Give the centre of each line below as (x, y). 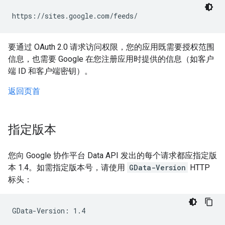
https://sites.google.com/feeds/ (75, 16)
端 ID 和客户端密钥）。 (50, 71)
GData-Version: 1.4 (49, 211)
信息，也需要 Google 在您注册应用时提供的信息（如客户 (111, 59)
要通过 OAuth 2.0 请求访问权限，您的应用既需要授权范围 (111, 47)
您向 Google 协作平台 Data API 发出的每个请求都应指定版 (113, 155)
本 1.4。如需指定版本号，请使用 (68, 167)
